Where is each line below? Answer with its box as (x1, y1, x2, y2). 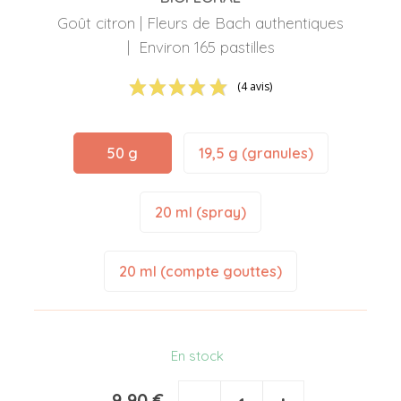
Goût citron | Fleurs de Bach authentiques (57, 13, 344, 33)
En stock (170, 347, 224, 365)
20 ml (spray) (155, 203, 246, 222)
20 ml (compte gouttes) (119, 262, 282, 281)
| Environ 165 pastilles (126, 38, 275, 57)
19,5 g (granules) (198, 144, 313, 163)
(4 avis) (237, 79, 272, 95)
